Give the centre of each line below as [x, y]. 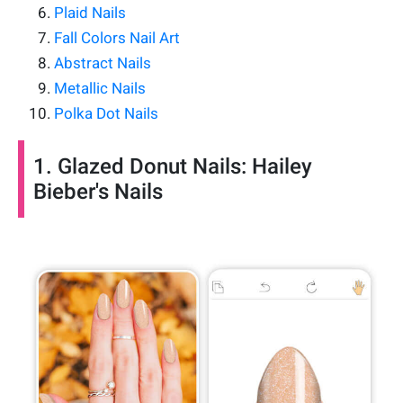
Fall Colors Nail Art [117, 37]
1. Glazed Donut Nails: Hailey [173, 166]
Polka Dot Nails [106, 113]
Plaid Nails [90, 12]
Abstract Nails [103, 63]
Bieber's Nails [98, 191]
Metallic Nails [100, 88]
